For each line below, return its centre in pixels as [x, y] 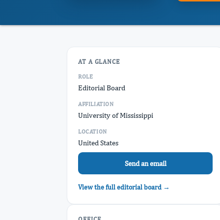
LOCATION [93, 132]
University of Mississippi [116, 115]
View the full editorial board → [124, 187]
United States [98, 143]
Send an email [145, 163]
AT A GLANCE [99, 62]
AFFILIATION [96, 104]
